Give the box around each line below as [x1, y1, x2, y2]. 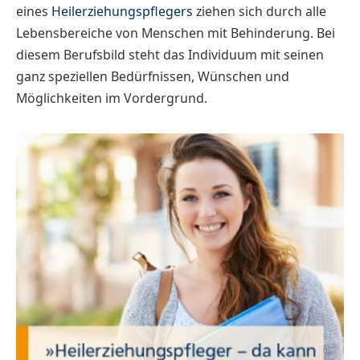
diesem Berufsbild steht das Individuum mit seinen [16, 45, 324, 63]
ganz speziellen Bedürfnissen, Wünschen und [16, 67, 289, 85]
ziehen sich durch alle [193, 2, 326, 20]
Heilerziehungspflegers [51, 2, 193, 20]
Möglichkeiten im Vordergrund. [16, 88, 207, 107]
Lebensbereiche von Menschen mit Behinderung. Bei [16, 23, 335, 42]
